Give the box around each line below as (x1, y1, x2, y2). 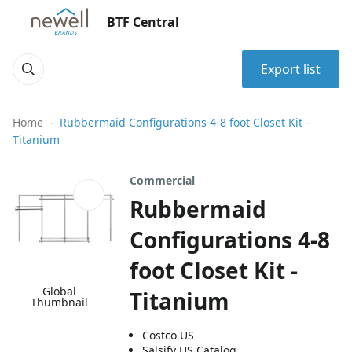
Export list (261, 60, 321, 78)
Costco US (142, 328, 195, 343)
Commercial (130, 173, 196, 188)
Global (42, 284, 77, 299)
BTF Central (107, 13, 179, 31)
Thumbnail (31, 295, 89, 310)
